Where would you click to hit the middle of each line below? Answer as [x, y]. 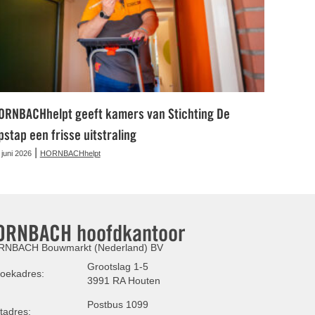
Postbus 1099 [117, 304]
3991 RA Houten [123, 280]
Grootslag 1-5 [117, 266]
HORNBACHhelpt [70, 153]
